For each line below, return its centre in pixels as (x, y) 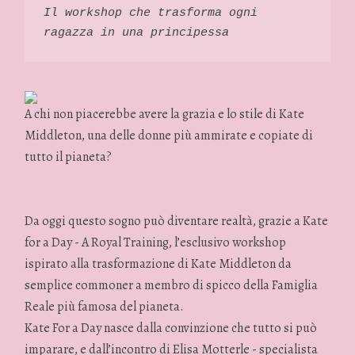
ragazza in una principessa (137, 33)
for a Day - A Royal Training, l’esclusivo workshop (156, 242)
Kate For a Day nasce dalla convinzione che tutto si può (171, 328)
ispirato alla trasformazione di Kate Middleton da (158, 263)
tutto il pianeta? (69, 157)
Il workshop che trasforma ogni (151, 13)
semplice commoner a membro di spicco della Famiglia (172, 285)
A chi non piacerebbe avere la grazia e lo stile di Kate (165, 114)
